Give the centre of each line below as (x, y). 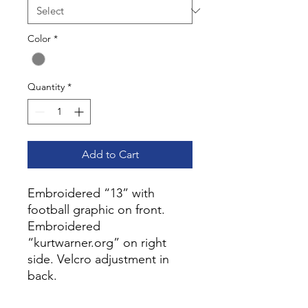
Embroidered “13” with (91, 194)
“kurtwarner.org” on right (97, 243)
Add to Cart (110, 155)
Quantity (46, 87)
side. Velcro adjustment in (98, 260)
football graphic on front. (96, 210)
